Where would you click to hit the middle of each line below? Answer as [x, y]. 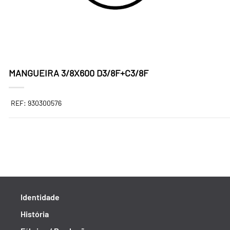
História [35, 214]
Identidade [40, 197]
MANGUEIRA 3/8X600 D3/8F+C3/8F [79, 73]
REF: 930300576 [36, 103]
